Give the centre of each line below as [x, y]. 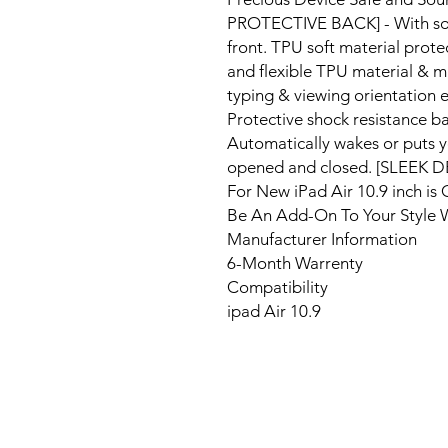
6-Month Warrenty [295, 263]
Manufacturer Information [322, 239]
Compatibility [277, 287]
